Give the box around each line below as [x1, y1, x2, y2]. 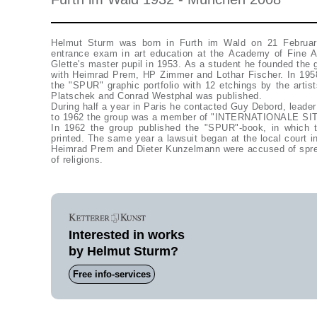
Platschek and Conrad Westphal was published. [51, 91, 262, 101]
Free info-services [73, 269, 151, 279]
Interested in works [69, 228, 185, 242]
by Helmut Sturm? [69, 244, 178, 258]
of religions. [51, 154, 103, 165]
